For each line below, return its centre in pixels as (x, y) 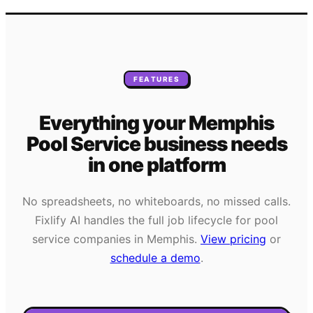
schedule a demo (155, 257)
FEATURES (156, 79)
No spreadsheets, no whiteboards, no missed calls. (156, 201)
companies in (108, 239)
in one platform (156, 165)
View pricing (233, 239)
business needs (213, 144)
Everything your (114, 123)
